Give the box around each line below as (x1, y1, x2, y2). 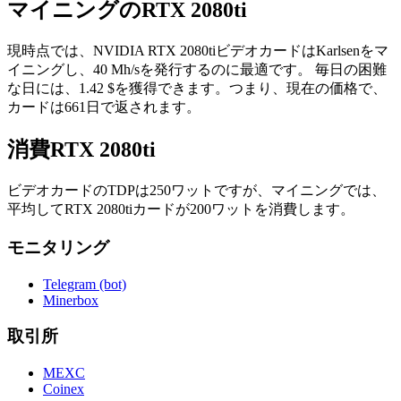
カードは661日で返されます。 (7, 99, 200, 115)
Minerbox (43, 292, 98, 308)
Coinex (43, 381, 84, 397)
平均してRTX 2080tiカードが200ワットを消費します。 (7, 201, 354, 218)
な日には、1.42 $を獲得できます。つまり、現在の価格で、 (7, 81, 387, 97)
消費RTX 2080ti (7, 138, 156, 162)
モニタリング (7, 237, 109, 257)
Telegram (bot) (43, 276, 126, 292)
